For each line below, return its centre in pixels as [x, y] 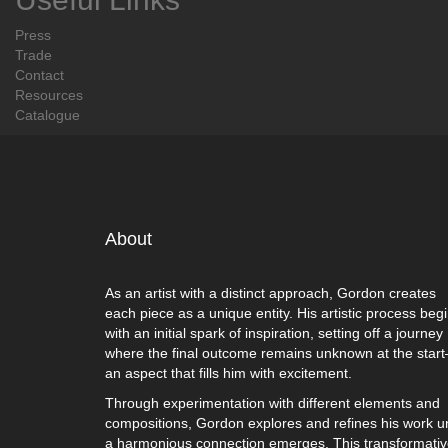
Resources [49, 94]
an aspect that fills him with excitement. [228, 372]
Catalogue [47, 114]
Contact [39, 74]
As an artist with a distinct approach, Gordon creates [270, 292]
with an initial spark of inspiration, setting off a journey [273, 332]
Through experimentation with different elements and [272, 402]
